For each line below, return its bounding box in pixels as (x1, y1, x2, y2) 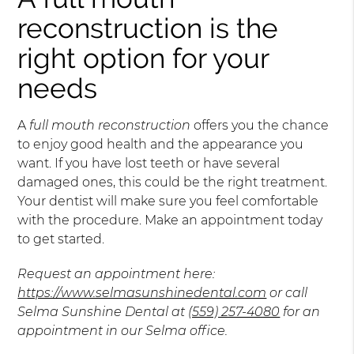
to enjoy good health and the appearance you (17, 137, 304, 152)
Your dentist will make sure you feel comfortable (17, 194, 319, 209)
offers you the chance (190, 118, 330, 133)
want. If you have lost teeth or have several (17, 156, 281, 171)
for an (280, 304, 321, 319)
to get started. (17, 232, 105, 247)
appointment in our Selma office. (17, 323, 228, 338)
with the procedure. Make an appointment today (17, 213, 323, 228)
